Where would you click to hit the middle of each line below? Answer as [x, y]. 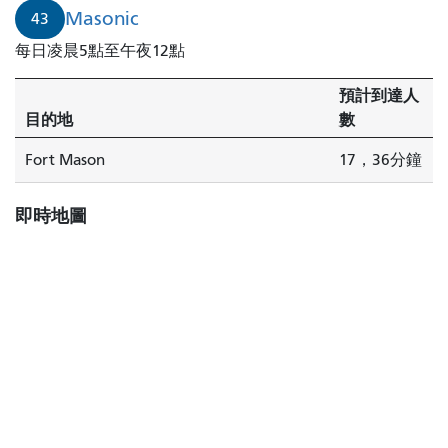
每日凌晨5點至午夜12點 [100, 50]
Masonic [102, 18]
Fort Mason [65, 159]
